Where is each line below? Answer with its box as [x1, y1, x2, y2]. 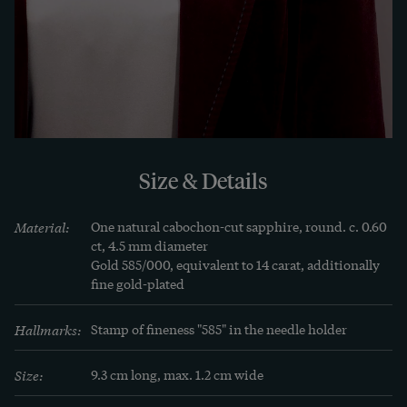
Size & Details [139, 165, 268, 195]
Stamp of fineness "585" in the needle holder [91, 319, 347, 338]
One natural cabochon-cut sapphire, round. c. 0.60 [91, 216, 387, 235]
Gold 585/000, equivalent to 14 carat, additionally [91, 254, 380, 273]
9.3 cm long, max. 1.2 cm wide [91, 364, 263, 383]
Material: [15, 216, 70, 236]
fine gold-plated [91, 273, 184, 293]
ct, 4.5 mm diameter [91, 235, 208, 254]
